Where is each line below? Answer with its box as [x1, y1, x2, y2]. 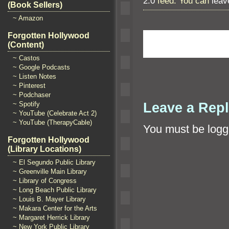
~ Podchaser [13, 91, 51, 99]
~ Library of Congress [13, 177, 77, 185]
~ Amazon [13, 14, 43, 22]
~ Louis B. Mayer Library [13, 195, 86, 203]
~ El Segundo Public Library [13, 158, 96, 166]
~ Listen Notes [13, 73, 56, 80]
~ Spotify [13, 100, 40, 108]
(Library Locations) [8, 145, 81, 153]
